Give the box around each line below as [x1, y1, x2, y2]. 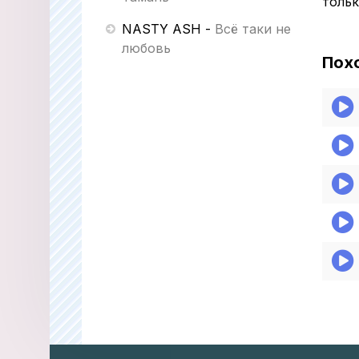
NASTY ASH [122, 21, 201, 37]
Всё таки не [215, 21, 291, 37]
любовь [122, 40, 171, 56]
